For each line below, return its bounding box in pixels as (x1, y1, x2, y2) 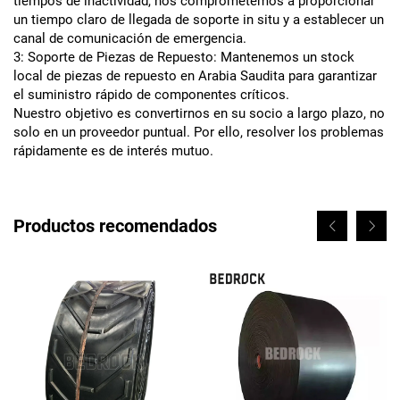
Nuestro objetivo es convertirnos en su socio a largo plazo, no (13, 104, 385, 121)
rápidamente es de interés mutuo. (13, 142, 213, 159)
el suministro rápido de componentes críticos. (13, 86, 289, 103)
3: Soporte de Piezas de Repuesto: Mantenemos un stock (13, 48, 354, 65)
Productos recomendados (13, 214, 217, 237)
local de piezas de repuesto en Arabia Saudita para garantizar (13, 67, 377, 84)
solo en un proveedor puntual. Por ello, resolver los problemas (13, 123, 384, 140)
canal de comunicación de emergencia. (13, 29, 246, 46)
